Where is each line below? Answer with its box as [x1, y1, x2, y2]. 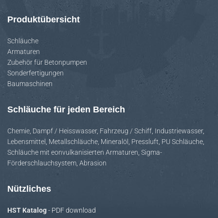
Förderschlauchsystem [7, 159, 76, 167]
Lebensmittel [7, 138, 46, 145]
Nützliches [7, 184, 51, 194]
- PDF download [48, 206, 96, 214]
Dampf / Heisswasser [33, 127, 97, 135]
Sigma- [141, 148, 162, 156]
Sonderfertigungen [7, 69, 64, 77]
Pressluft [131, 138, 159, 145]
